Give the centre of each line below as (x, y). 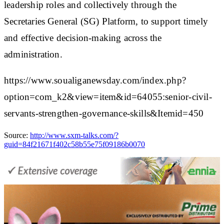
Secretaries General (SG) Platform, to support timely (106, 21)
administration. (33, 54)
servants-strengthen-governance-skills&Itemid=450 (104, 113)
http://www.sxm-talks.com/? (74, 135)
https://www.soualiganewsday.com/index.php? (95, 80)
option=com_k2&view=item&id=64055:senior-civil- (108, 96)
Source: (17, 135)
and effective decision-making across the (83, 37)
